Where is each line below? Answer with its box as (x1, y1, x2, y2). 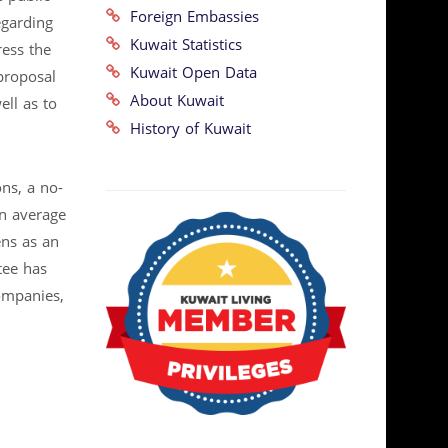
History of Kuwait (120, 114, 251, 143)
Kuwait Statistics (120, 30, 242, 59)
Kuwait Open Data (120, 58, 257, 87)
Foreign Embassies (120, 2, 259, 31)
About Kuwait (120, 86, 224, 115)
